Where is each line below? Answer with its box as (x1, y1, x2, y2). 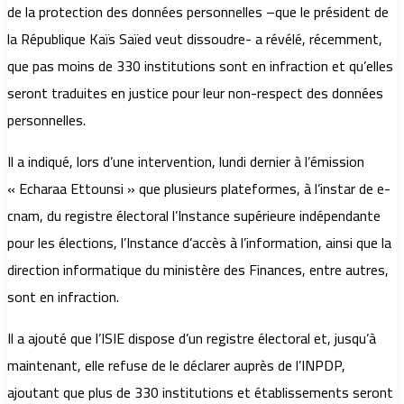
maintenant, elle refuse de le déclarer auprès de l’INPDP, (7, 352, 345, 380)
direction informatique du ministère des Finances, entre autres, (7, 256, 389, 284)
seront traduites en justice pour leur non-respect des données (7, 79, 383, 107)
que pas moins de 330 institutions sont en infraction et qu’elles (7, 52, 393, 80)
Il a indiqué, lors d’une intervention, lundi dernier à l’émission (7, 148, 364, 176)
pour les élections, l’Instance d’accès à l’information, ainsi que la (7, 229, 391, 257)
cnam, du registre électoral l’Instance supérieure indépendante (7, 202, 381, 230)
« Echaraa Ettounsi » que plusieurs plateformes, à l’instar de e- (7, 175, 390, 203)
